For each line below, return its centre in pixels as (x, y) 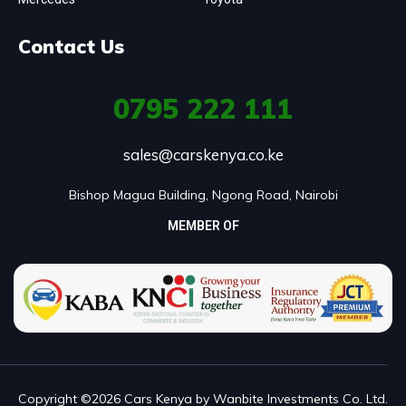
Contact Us (71, 46)
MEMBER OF (203, 225)
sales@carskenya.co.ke (203, 154)
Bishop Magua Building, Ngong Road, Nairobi (203, 194)
